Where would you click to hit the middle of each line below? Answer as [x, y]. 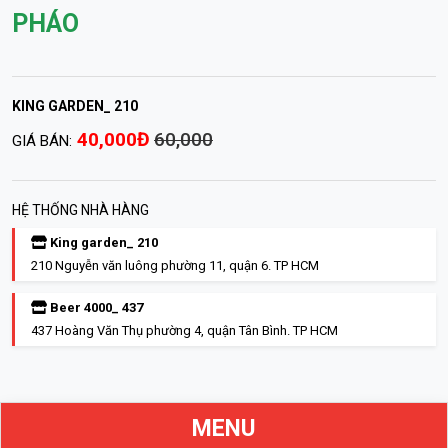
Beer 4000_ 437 [95, 308]
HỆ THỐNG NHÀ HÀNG [80, 209]
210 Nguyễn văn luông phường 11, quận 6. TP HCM [175, 266]
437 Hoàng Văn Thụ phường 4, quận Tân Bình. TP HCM [184, 331]
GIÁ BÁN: [42, 140]
